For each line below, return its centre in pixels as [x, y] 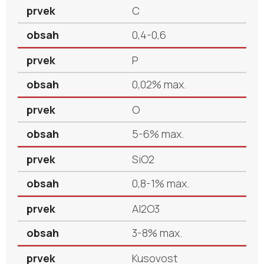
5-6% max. [158, 134]
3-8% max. [157, 233]
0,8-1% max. [161, 183]
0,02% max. [159, 84]
